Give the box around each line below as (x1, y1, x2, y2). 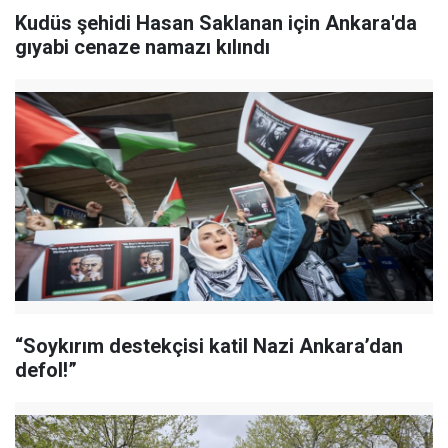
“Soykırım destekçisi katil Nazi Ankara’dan (15, 333, 403, 358)
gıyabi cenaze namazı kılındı (15, 34, 270, 59)
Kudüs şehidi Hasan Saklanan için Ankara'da (15, 10, 417, 35)
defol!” (15, 357, 77, 382)
